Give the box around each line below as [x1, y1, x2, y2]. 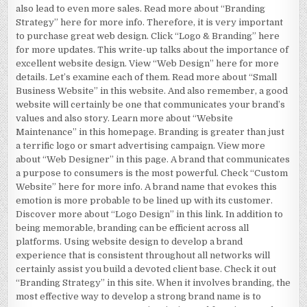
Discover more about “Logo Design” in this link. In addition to [16, 209, 284, 219]
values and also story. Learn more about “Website [16, 113, 234, 123]
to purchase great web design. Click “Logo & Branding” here [16, 31, 280, 41]
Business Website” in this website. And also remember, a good [16, 86, 288, 96]
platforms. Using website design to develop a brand [16, 236, 243, 247]
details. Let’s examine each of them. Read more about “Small [16, 72, 278, 82]
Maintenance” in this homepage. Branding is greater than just [16, 127, 285, 137]
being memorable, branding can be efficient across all [16, 223, 249, 233]
